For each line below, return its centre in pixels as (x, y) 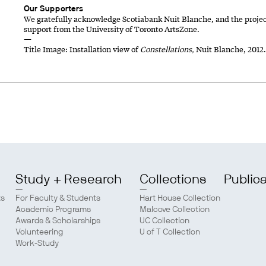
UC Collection (164, 221)
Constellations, (167, 49)
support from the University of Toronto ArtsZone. (112, 29)
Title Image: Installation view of (82, 49)
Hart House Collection (180, 198)
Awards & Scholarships (58, 221)
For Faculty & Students (58, 198)
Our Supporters (54, 9)
